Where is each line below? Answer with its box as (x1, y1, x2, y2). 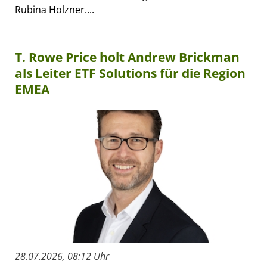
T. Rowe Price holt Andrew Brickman (15, 49, 240, 66)
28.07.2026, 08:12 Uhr (15, 250, 109, 263)
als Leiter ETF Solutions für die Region (15, 65, 246, 82)
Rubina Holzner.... (15, 3, 94, 17)
